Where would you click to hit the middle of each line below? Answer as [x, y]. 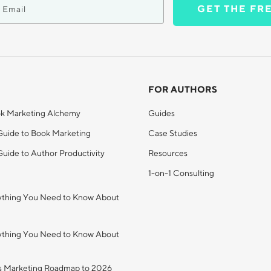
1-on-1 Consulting [181, 173]
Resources [168, 153]
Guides [162, 113]
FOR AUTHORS [183, 89]
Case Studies [173, 133]
